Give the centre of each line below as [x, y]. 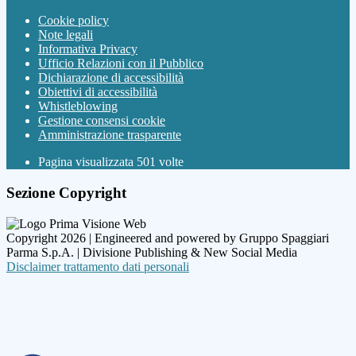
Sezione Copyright [66, 193]
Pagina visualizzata [87, 162]
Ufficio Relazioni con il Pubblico [121, 64]
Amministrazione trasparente [110, 135]
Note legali [66, 35]
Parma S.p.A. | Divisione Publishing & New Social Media [152, 252]
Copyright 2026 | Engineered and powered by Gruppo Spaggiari [168, 238]
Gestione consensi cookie [102, 121]
